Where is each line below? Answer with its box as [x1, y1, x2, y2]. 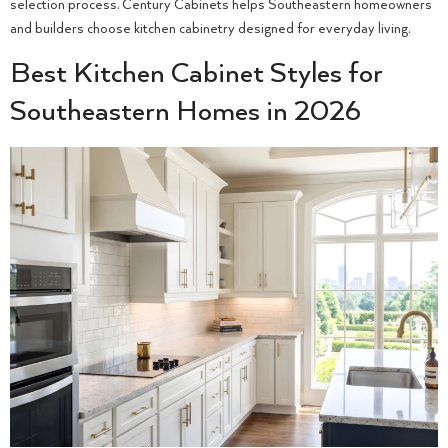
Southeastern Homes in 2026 [10, 96, 361, 129]
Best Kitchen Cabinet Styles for [10, 58, 382, 91]
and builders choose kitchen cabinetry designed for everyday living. [10, 20, 410, 37]
